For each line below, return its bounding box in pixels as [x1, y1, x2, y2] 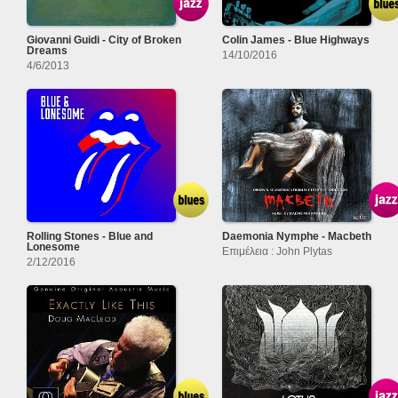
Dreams [27, 45, 68, 57]
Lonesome [27, 242, 80, 253]
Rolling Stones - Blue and [27, 231, 153, 243]
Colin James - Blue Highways [222, 35, 370, 46]
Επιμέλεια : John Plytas [222, 246, 332, 258]
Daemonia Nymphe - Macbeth [222, 231, 371, 243]
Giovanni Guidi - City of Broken [27, 35, 181, 46]
